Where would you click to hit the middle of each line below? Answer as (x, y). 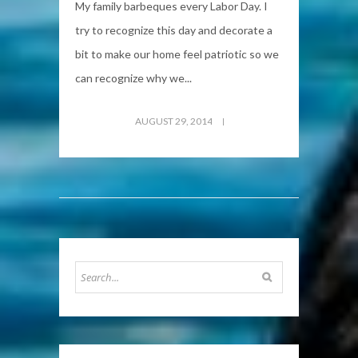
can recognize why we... (133, 78)
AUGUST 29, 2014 (174, 121)
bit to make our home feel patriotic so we (177, 54)
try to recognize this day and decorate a (174, 30)
